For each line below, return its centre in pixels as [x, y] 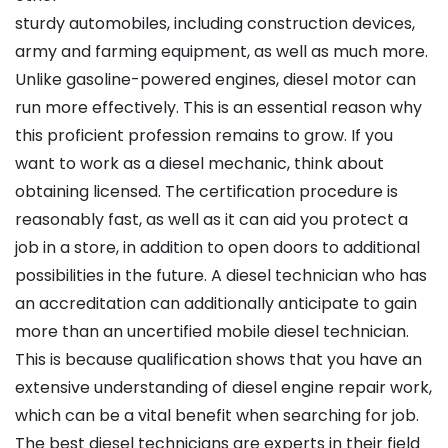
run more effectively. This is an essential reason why [218, 108]
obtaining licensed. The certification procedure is [206, 192]
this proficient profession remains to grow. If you [204, 136]
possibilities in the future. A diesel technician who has [221, 276]
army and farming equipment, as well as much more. [221, 52]
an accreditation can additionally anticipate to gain [216, 304]
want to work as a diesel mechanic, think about [199, 164]
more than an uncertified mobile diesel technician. [212, 332]
